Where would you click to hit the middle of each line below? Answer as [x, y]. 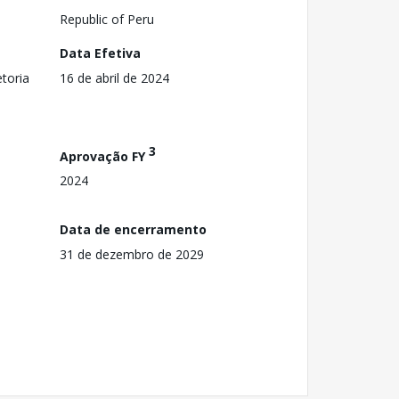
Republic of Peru [107, 19]
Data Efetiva [100, 53]
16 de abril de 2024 [114, 77]
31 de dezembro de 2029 [132, 254]
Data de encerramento [133, 229]
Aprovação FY [104, 156]
